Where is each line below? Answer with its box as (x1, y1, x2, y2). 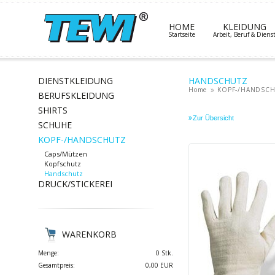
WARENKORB (62, 228, 117, 240)
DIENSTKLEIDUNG (38, 75, 113, 87)
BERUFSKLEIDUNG (38, 90, 114, 101)
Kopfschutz (44, 159, 81, 168)
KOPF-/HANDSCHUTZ (38, 134, 126, 145)
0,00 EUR (145, 261, 173, 269)
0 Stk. (156, 249, 173, 257)
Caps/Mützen (44, 149, 87, 158)
